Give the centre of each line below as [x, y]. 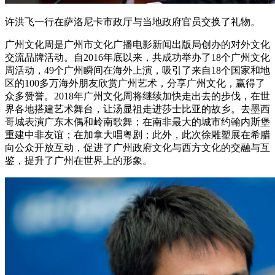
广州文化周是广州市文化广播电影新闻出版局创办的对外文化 [137, 44]
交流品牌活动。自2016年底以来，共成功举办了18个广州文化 [137, 57]
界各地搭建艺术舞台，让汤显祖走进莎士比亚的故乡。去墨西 [137, 109]
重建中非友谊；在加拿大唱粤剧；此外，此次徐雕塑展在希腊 [137, 134]
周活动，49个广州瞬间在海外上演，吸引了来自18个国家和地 [137, 70]
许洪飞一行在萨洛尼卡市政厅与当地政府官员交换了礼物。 [133, 21]
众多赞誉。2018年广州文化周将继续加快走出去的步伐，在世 [137, 96]
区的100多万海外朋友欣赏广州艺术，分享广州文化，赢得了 [135, 83]
